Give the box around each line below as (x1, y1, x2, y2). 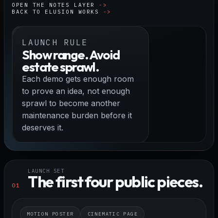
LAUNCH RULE (22, 37, 88, 47)
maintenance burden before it (22, 110, 132, 120)
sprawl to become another (22, 98, 121, 108)
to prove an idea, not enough (22, 86, 130, 96)
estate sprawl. (22, 58, 99, 75)
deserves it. (22, 122, 64, 132)
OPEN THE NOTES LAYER (12, 1, 95, 8)
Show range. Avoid (22, 46, 120, 63)
